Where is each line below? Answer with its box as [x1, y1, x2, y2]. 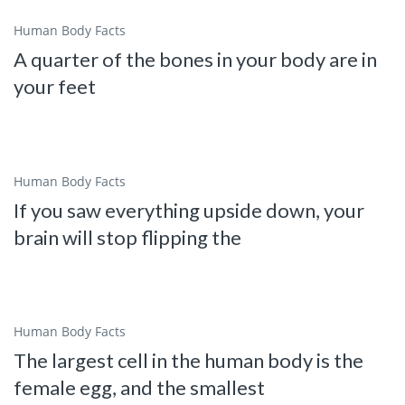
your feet [14, 73, 96, 99]
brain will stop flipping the [14, 224, 241, 250]
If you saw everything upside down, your [14, 197, 364, 222]
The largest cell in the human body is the [14, 348, 363, 373]
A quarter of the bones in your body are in [14, 46, 377, 71]
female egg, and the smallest [14, 375, 265, 400]
